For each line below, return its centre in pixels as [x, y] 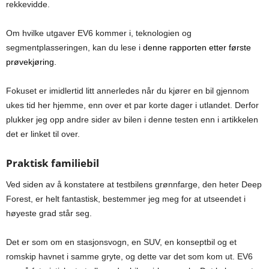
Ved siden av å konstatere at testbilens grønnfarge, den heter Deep [134, 185]
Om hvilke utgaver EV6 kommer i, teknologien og [99, 33]
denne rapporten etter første [197, 48]
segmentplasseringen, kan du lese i [74, 48]
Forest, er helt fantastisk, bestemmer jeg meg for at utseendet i [126, 199]
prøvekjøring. [31, 62]
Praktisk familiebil [53, 163]
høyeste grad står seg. [49, 213]
